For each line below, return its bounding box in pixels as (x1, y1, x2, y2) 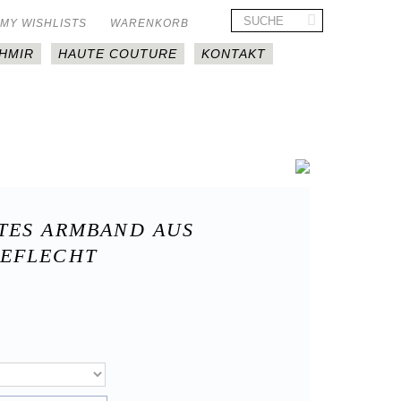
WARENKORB (110, 17, 189, 30)
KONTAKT (200, 47, 266, 61)
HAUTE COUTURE (57, 47, 177, 61)
